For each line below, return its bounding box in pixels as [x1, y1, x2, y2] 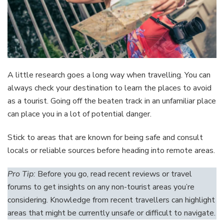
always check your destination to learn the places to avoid [7, 82, 211, 93]
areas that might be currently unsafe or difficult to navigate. [7, 207, 215, 218]
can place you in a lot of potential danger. [7, 108, 151, 119]
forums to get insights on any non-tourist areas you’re [7, 181, 194, 192]
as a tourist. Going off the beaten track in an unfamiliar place [7, 95, 216, 106]
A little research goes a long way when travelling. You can [7, 69, 210, 80]
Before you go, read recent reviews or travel [35, 168, 192, 179]
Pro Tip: [7, 168, 35, 179]
